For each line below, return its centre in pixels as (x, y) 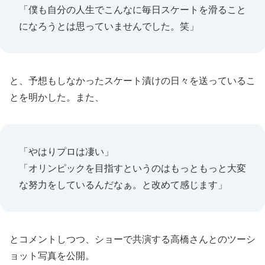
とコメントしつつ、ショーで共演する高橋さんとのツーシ (132, 239)
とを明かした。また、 (57, 97)
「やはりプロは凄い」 (66, 151)
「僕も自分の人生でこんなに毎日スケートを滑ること (132, 9)
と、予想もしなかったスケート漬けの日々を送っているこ (132, 80)
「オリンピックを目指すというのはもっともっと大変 (132, 168)
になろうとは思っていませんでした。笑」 (109, 26)
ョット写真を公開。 (52, 256)
